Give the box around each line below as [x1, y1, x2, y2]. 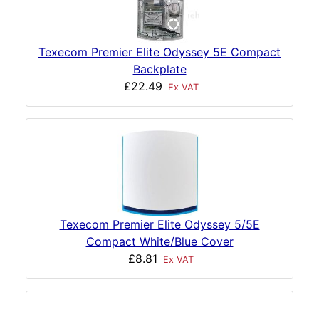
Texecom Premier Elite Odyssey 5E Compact [38, 45, 281, 59]
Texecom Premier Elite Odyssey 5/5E [59, 217, 260, 231]
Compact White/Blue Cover [85, 234, 234, 249]
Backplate [132, 62, 187, 76]
